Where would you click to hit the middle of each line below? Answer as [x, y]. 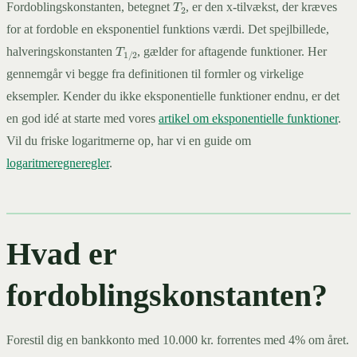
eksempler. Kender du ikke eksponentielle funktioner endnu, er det [173, 96]
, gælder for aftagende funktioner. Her [232, 52]
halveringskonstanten [61, 52]
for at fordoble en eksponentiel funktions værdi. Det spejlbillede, [168, 29]
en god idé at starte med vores [82, 119]
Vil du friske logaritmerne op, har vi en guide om [129, 141]
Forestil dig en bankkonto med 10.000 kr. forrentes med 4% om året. [178, 340]
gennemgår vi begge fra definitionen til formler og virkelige [155, 74]
